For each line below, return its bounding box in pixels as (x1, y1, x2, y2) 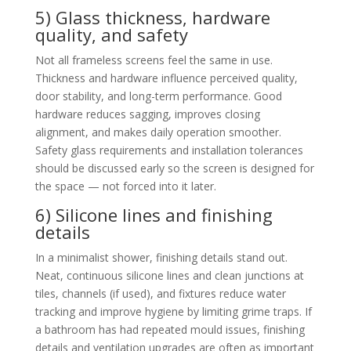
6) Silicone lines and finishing (34, 202, 273, 226)
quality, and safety (34, 22, 188, 46)
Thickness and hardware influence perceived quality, (34, 70, 298, 85)
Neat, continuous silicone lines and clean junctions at (34, 267, 304, 283)
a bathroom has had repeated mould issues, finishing (34, 321, 305, 337)
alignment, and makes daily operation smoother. (34, 124, 281, 139)
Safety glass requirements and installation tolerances (34, 142, 303, 157)
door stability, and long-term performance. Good (34, 88, 282, 103)
